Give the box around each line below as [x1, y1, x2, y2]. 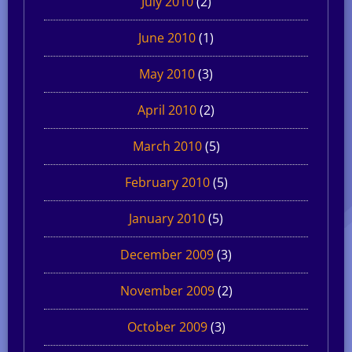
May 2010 [139, 64, 195, 82]
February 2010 [124, 173, 210, 191]
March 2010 [132, 137, 202, 155]
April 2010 [137, 101, 196, 119]
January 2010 [129, 209, 205, 227]
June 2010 [138, 28, 196, 46]
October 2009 [126, 317, 207, 335]
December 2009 [120, 245, 214, 263]
